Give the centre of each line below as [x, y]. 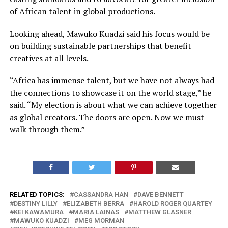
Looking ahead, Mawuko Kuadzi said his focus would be [109, 33]
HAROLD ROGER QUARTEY [173, 203]
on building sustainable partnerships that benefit [100, 46]
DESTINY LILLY [35, 203]
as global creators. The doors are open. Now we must [107, 117]
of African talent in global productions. [82, 11]
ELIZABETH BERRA [95, 203]
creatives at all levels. [49, 58]
